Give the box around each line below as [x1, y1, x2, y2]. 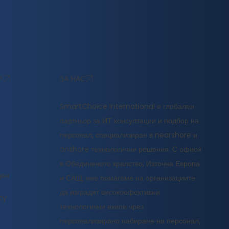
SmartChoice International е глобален [59, 101, 194, 112]
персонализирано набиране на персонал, [59, 216, 200, 226]
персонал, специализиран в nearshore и [59, 130, 197, 141]
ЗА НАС [59, 74, 86, 83]
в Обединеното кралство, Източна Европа [59, 158, 200, 169]
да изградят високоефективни [59, 187, 160, 198]
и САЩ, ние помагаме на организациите [59, 173, 195, 184]
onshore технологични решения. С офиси [59, 144, 201, 155]
